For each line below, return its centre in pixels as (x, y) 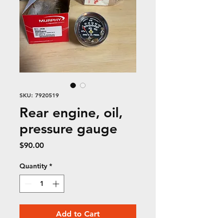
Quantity (33, 166)
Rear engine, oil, (71, 112)
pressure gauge (68, 128)
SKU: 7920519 (39, 95)
